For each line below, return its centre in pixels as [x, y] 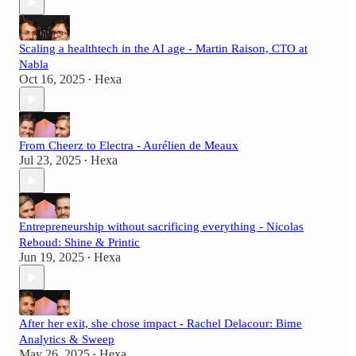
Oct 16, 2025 [52, 79]
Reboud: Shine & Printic [79, 243]
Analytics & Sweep [67, 340]
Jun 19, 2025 [52, 257]
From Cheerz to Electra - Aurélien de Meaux [129, 146]
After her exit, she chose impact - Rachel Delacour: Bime [161, 324]
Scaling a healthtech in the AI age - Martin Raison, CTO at [163, 49]
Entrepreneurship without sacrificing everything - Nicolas [161, 227]
